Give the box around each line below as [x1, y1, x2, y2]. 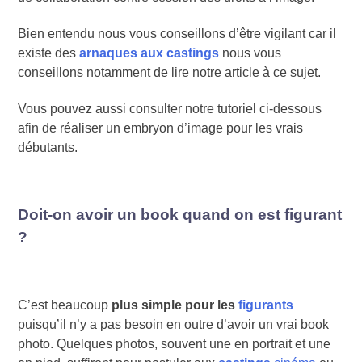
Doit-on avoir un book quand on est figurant [18, 206, 343, 224]
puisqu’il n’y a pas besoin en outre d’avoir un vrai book [18, 317, 330, 331]
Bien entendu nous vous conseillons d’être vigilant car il [18, 26, 337, 40]
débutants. [18, 140, 78, 154]
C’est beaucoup [18, 297, 112, 312]
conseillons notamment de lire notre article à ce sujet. [18, 65, 322, 79]
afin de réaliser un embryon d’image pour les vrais [18, 120, 304, 135]
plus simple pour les [112, 297, 239, 312]
